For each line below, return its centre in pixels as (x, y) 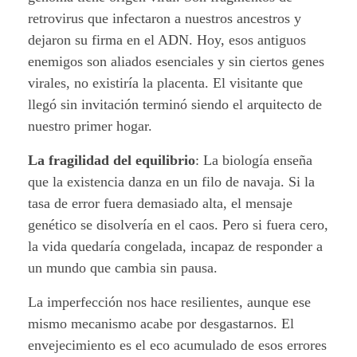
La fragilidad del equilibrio (112, 161)
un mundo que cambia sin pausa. (123, 268)
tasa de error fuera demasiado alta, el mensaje (160, 204)
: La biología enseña (254, 161)
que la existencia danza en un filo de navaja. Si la (171, 182)
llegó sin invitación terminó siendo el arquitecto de (175, 105)
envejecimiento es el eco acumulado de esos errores (177, 345)
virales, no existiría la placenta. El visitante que (165, 83)
